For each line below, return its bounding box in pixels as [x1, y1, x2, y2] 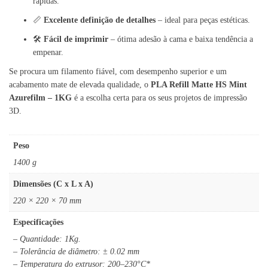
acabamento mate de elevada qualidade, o [9, 80, 151, 90]
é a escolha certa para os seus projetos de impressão [72, 93, 247, 103]
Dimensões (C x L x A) [13, 179, 93, 189]
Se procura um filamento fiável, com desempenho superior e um [9, 67, 227, 77]
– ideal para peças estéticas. [156, 16, 250, 25]
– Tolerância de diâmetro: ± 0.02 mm [13, 247, 139, 257]
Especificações [13, 218, 63, 227]
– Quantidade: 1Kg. [13, 234, 81, 244]
